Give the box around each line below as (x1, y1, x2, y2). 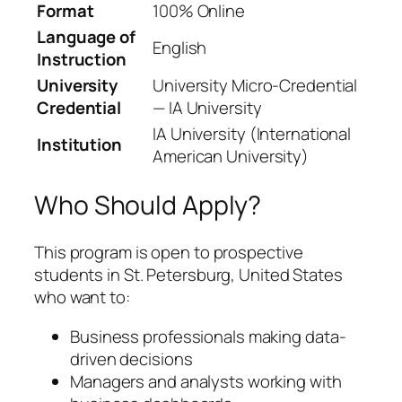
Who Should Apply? (34, 188, 262, 223)
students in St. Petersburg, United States (34, 263, 343, 287)
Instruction (37, 47, 127, 71)
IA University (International (153, 121, 352, 145)
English (153, 35, 207, 59)
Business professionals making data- (70, 324, 346, 348)
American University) (153, 144, 309, 168)
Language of (37, 24, 135, 48)
